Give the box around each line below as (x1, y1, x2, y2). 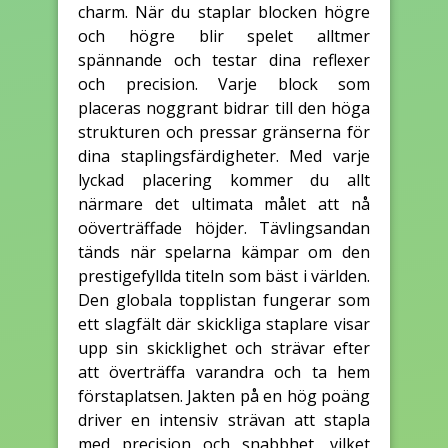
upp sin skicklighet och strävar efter (78, 336, 370, 359)
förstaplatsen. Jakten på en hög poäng (78, 384, 370, 407)
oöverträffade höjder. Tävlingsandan (78, 216, 370, 239)
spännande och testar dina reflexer (78, 48, 370, 71)
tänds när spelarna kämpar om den (78, 240, 370, 263)
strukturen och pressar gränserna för (78, 120, 370, 143)
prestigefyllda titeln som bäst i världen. (78, 264, 370, 287)
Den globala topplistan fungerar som (78, 288, 370, 311)
